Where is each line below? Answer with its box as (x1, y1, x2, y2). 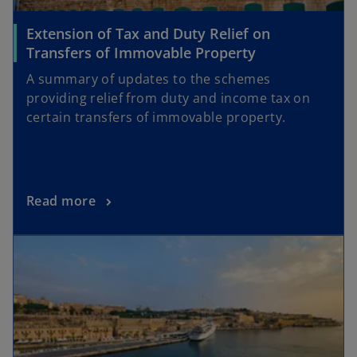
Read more (26, 192, 96, 210)
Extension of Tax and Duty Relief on (26, 23, 270, 43)
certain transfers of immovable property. (26, 108, 286, 126)
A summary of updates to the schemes (26, 69, 271, 88)
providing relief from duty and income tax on (26, 88, 311, 107)
